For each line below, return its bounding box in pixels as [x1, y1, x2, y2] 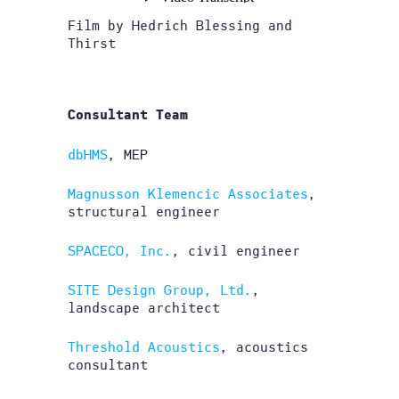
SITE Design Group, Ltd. [68, 283, 252, 297]
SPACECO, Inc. [68, 244, 172, 258]
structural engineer [68, 205, 220, 219]
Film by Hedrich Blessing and [68, 19, 292, 33]
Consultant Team [68, 109, 188, 123]
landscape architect [68, 301, 220, 315]
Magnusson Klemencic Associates [68, 187, 308, 201]
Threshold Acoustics [68, 340, 220, 354]
